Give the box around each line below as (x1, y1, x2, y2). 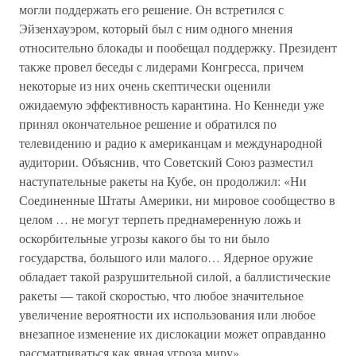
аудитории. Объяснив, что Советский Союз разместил (19, 153, 313, 170)
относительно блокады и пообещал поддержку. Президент (19, 39, 337, 56)
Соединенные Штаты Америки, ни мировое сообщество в (19, 192, 335, 208)
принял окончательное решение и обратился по (19, 115, 277, 132)
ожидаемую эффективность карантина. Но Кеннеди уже (19, 96, 324, 113)
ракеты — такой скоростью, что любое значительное (19, 287, 304, 304)
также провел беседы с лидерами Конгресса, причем (19, 58, 304, 75)
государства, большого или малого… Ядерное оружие (19, 249, 313, 265)
